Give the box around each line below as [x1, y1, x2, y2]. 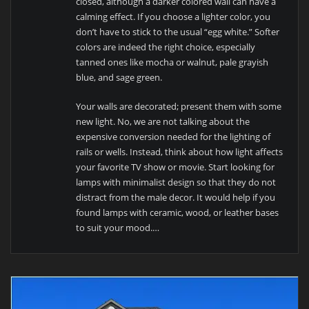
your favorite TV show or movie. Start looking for [76, 160, 275, 173]
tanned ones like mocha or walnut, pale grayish [76, 55, 269, 68]
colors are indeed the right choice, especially [76, 40, 256, 53]
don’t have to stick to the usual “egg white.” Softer [76, 25, 280, 38]
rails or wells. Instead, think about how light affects [76, 145, 283, 158]
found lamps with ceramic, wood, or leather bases [76, 206, 279, 219]
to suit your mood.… [76, 221, 160, 234]
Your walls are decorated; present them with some [76, 99, 282, 112]
